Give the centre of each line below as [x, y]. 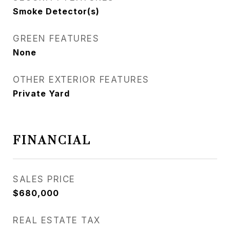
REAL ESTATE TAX [57, 220]
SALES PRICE [44, 179]
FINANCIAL [52, 141]
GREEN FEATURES [56, 39]
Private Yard [41, 93]
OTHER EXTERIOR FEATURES [81, 80]
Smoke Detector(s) [56, 11]
